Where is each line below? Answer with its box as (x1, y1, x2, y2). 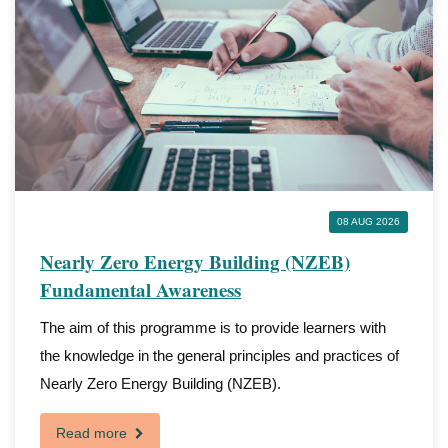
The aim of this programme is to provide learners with (40, 319, 386, 336)
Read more (56, 425, 131, 441)
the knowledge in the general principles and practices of (40, 347, 399, 364)
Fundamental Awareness (40, 276, 241, 303)
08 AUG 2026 (337, 216, 400, 227)
